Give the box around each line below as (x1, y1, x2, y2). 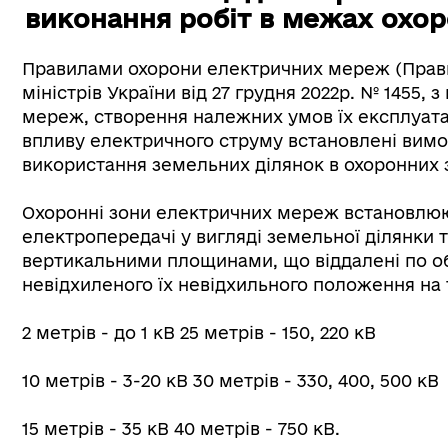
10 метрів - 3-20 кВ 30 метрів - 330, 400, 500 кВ (22, 371, 439, 390)
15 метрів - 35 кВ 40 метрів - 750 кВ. (22, 419, 340, 438)
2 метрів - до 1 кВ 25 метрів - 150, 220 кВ (22, 323, 376, 342)
